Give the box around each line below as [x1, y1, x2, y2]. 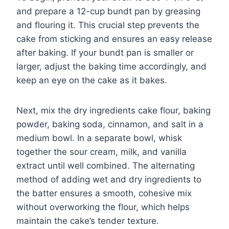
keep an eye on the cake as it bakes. [16, 75, 167, 85]
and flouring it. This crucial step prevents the [16, 19, 199, 30]
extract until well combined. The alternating [16, 160, 195, 171]
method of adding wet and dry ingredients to [16, 174, 201, 185]
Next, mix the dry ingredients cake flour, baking [16, 105, 211, 116]
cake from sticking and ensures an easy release [16, 33, 212, 44]
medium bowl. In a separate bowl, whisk [16, 132, 182, 143]
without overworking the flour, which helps [16, 201, 190, 212]
